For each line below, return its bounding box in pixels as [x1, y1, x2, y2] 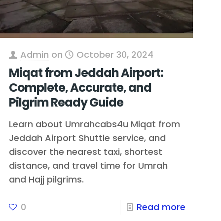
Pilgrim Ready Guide [8, 94, 123, 110]
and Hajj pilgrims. [8, 173, 84, 185]
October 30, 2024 [76, 48, 153, 61]
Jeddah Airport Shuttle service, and [8, 131, 166, 144]
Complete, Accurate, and [8, 79, 151, 96]
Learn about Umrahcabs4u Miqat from [8, 117, 180, 130]
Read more [137, 200, 186, 213]
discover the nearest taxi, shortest [8, 145, 162, 158]
